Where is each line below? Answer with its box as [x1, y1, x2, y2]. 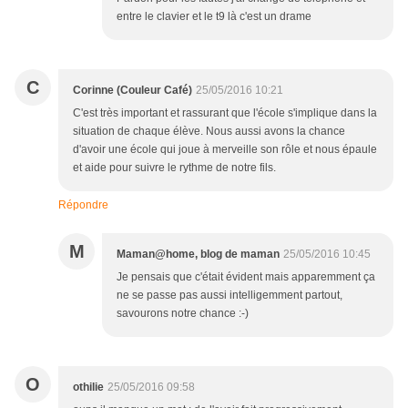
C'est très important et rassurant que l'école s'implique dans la [73, 107, 377, 120]
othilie [73, 381, 104, 394]
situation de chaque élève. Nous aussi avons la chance [73, 125, 345, 138]
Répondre [58, 199, 108, 212]
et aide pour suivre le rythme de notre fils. [73, 161, 276, 175]
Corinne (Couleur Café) [73, 84, 192, 97]
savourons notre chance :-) [117, 307, 249, 321]
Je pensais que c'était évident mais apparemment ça [117, 270, 375, 284]
